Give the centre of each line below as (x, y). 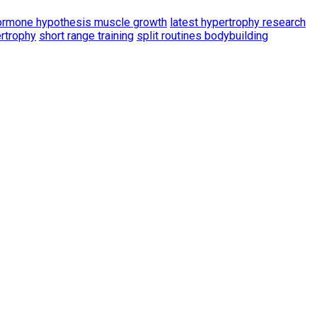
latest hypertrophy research (238, 22)
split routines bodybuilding (202, 35)
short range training (86, 35)
